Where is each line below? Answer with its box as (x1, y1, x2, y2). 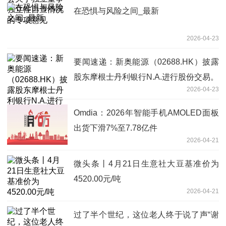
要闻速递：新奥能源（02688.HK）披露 (74, 57, 219, 66)
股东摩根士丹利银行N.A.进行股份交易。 (74, 72, 218, 81)
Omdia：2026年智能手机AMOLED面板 (74, 108, 219, 117)
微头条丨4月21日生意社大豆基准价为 (74, 159, 219, 168)
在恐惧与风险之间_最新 (74, 6, 159, 15)
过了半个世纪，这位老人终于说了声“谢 (74, 210, 219, 219)
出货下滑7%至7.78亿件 (74, 123, 157, 132)
